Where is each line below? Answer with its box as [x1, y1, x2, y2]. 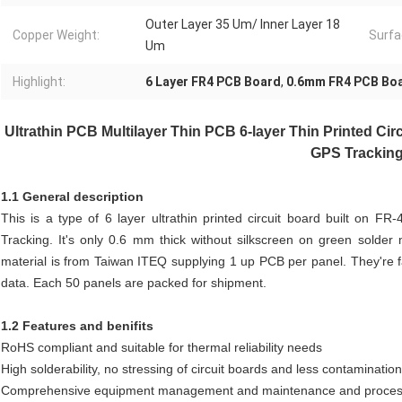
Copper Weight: [13, 28, 100, 43]
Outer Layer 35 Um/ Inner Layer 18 [145, 17, 340, 32]
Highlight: [13, 74, 66, 90]
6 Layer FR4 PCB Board [145, 74, 281, 90]
